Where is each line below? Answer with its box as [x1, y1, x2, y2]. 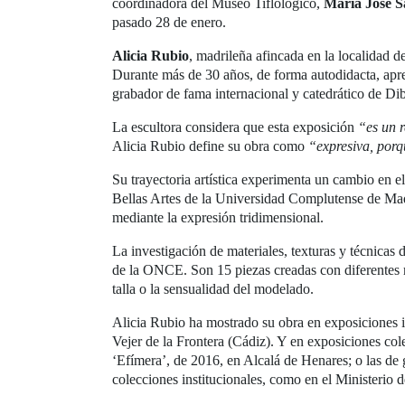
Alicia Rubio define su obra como [112, 138, 308, 155]
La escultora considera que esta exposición [112, 119, 358, 136]
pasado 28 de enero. [112, 14, 226, 31]
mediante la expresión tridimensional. [112, 210, 324, 226]
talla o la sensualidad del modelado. [112, 281, 314, 297]
